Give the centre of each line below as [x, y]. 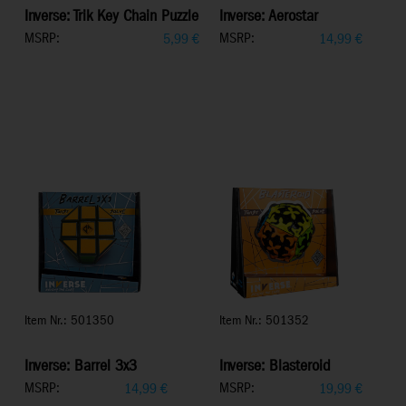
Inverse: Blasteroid [275, 367]
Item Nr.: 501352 [264, 321]
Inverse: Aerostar [269, 17]
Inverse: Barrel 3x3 [81, 367]
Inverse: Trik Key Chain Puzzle [111, 17]
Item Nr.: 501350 [69, 321]
